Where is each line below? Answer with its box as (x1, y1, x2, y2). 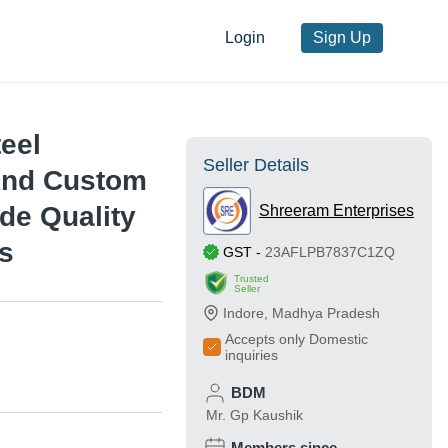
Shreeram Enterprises (259, 202, 414, 220)
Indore (223, 305, 264, 322)
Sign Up (312, 29, 371, 47)
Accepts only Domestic (225, 331, 368, 348)
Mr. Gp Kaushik (206, 407, 303, 424)
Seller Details (203, 155, 309, 176)
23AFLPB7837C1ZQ (265, 244, 395, 261)
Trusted (234, 272, 269, 284)
